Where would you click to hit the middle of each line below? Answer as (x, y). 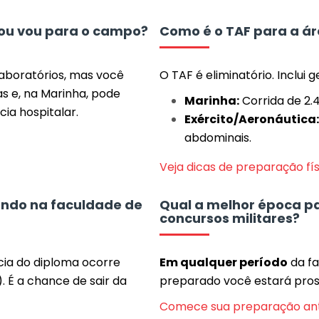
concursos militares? (230, 218)
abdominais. (218, 138)
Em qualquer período (224, 262)
